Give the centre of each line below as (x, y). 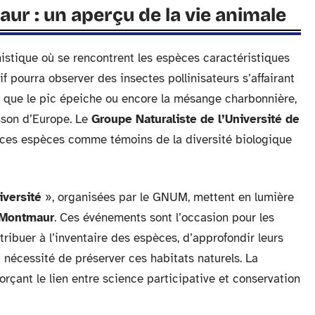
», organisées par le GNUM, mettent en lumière (168, 197)
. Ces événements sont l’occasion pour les (164, 218)
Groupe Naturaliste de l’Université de (195, 119)
